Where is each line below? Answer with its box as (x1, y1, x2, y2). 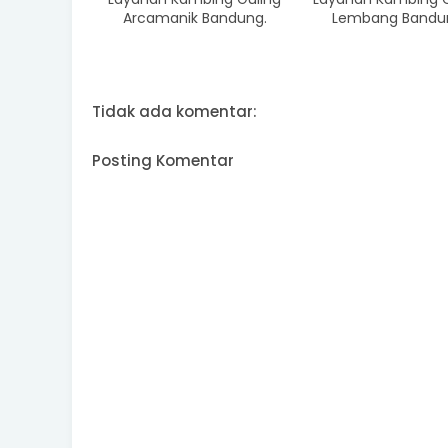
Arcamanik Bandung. (122, 8, 267, 29)
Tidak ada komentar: (92, 101, 257, 123)
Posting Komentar (92, 150, 234, 172)
